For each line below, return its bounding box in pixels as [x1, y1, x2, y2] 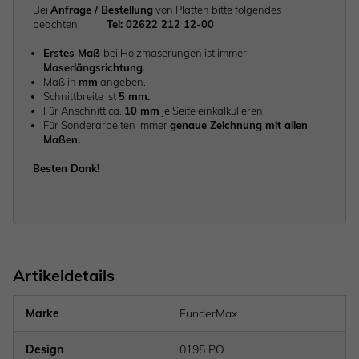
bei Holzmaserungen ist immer [103, 46, 247, 60]
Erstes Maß [43, 46, 100, 60]
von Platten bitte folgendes [153, 3, 281, 17]
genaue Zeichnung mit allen [170, 119, 308, 132]
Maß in [43, 75, 79, 89]
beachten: [33, 18, 107, 31]
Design [26, 342, 63, 357]
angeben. [98, 75, 146, 89]
